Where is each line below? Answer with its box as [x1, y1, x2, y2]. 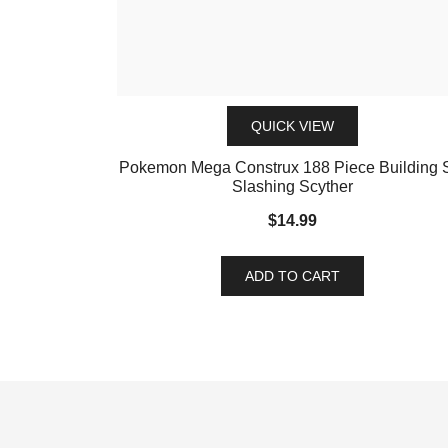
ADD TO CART [244, 268, 340, 284]
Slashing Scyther [231, 178, 353, 195]
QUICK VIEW [250, 118, 334, 134]
